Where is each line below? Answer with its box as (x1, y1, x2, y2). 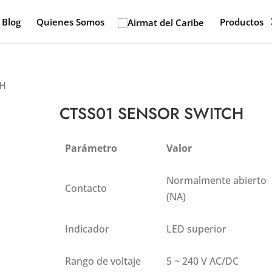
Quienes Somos (36, 16, 104, 28)
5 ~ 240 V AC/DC (166, 254, 239, 268)
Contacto (65, 182, 107, 195)
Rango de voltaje (65, 254, 141, 268)
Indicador (65, 222, 110, 236)
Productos (220, 16, 263, 28)
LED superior (166, 222, 227, 236)
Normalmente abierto (166, 174, 267, 187)
